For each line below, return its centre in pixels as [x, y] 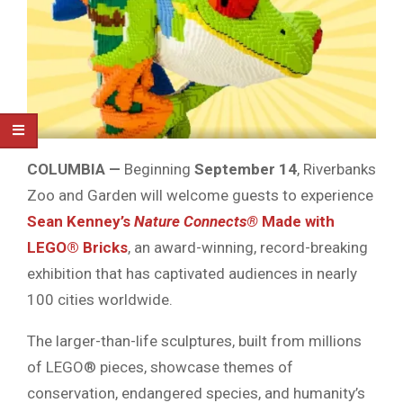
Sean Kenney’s [81, 222]
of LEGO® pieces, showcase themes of [160, 367]
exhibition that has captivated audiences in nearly [192, 274]
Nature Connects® [196, 222]
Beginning [157, 170]
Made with [296, 222]
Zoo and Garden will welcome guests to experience [200, 196]
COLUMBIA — [74, 170]
